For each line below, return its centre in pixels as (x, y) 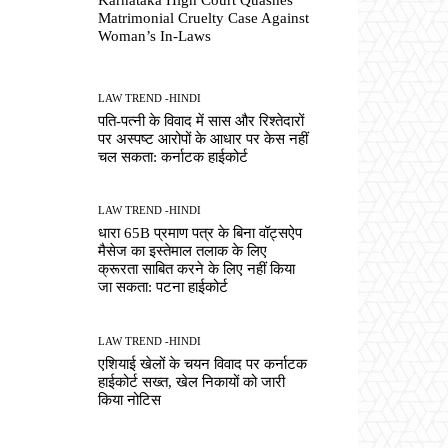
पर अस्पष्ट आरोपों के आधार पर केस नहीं (203, 139)
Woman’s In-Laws (155, 35)
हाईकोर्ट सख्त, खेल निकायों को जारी (192, 381)
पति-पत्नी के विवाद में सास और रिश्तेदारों (201, 121)
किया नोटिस (130, 399)
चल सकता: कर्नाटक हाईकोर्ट (173, 157)
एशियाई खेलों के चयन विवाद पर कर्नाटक (203, 363)
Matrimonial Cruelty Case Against (204, 17)
